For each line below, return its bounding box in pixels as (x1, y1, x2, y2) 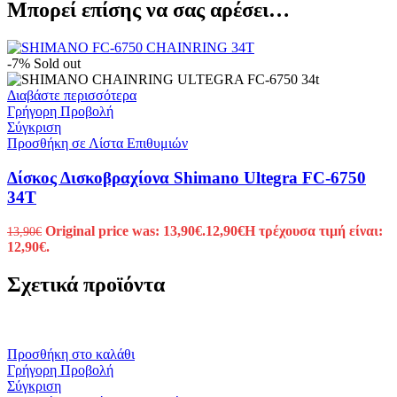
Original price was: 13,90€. (45, 223, 206, 239)
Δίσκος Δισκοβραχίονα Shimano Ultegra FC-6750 (7, 167, 366, 187)
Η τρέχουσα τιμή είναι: (245, 223, 383, 239)
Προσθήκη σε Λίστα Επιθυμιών (7, 136, 188, 152)
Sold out (34, 56, 81, 72)
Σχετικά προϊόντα (7, 273, 165, 297)
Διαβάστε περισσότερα (7, 88, 136, 104)
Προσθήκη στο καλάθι (7, 346, 135, 362)
